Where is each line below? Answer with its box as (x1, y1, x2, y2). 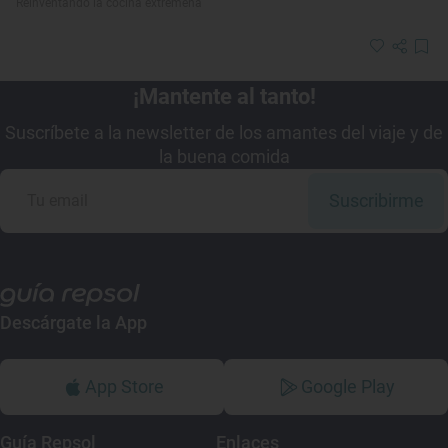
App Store (84, 375, 164, 397)
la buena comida (158, 145, 290, 167)
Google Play (301, 375, 395, 397)
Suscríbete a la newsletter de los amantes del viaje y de (5, 121, 443, 143)
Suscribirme (328, 189, 424, 211)
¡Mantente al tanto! (132, 83, 316, 109)
